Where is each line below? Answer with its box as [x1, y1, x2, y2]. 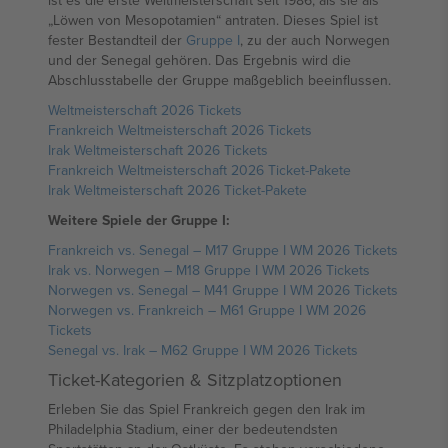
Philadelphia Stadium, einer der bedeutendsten [48, 419, 338, 439]
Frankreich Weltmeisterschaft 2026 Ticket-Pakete [48, 160, 351, 180]
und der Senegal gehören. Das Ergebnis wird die [48, 50, 351, 70]
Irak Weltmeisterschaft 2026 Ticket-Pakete [48, 180, 307, 200]
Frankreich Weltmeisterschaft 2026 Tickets [48, 120, 312, 140]
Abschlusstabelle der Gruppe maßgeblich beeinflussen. [48, 70, 391, 90]
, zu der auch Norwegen [240, 30, 390, 50]
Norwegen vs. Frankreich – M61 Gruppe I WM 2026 [48, 300, 366, 320]
